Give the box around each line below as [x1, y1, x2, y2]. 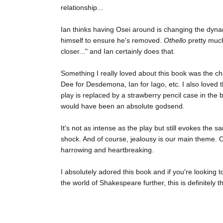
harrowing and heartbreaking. [61, 146, 154, 154]
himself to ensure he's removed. [61, 36, 164, 45]
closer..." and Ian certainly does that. [61, 47, 175, 56]
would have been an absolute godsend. [61, 102, 185, 111]
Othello [164, 36, 186, 45]
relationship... [61, 3, 103, 12]
